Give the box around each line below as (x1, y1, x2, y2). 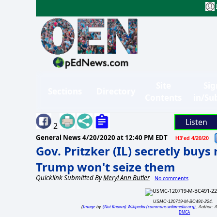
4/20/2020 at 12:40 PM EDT (82, 133, 168, 142)
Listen (185, 116, 207, 127)
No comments (155, 174, 188, 182)
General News (36, 133, 82, 142)
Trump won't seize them (36, 158, 175, 175)
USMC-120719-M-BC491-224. (153, 199, 213, 204)
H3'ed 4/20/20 (175, 135, 209, 141)
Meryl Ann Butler (103, 173, 150, 182)
